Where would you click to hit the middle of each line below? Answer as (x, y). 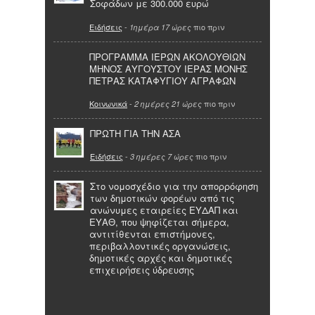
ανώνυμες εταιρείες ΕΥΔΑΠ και (164, 210)
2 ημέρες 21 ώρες (168, 104)
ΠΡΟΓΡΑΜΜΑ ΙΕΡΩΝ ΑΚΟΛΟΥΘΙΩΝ (167, 56)
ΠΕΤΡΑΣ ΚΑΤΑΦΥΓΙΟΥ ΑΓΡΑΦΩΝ (162, 80)
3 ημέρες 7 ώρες (162, 157)
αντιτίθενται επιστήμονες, (152, 234)
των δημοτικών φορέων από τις (162, 198)
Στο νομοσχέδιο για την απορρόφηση (174, 186)
